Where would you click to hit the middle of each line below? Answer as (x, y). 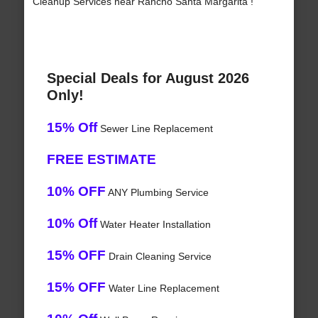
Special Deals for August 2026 (148, 78)
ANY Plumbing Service (157, 193)
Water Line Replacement (162, 289)
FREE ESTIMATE (101, 160)
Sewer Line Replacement (155, 129)
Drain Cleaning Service (158, 257)
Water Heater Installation (154, 225)
